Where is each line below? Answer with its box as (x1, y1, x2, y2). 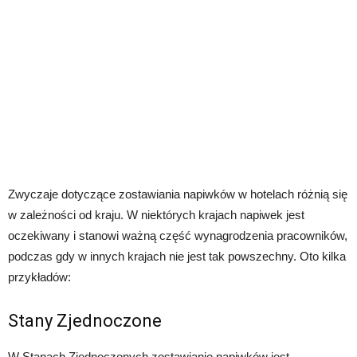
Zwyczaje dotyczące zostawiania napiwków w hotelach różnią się (8, 187, 347, 202)
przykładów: (8, 270, 71, 284)
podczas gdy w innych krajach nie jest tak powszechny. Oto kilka (8, 249, 346, 264)
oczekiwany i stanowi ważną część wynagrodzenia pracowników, (8, 229, 347, 243)
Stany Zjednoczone (8, 311, 162, 331)
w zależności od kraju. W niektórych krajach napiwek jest (8, 208, 304, 222)
